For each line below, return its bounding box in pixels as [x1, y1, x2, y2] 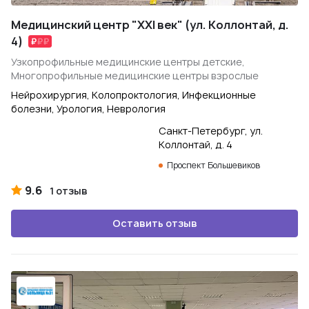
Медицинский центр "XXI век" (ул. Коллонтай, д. [11, 17, 289, 32]
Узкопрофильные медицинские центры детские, [11, 55, 245, 68]
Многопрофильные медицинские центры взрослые [11, 69, 259, 82]
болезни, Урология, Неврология [11, 102, 166, 115]
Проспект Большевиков [167, 159, 260, 171]
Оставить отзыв [112, 217, 197, 230]
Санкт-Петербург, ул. [159, 124, 263, 137]
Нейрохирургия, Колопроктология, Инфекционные [11, 88, 256, 101]
